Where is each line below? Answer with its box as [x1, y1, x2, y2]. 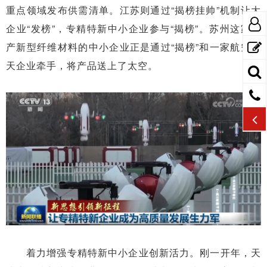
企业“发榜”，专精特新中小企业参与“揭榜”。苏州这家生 [6, 21, 261, 35]
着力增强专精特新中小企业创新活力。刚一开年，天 [26, 246, 261, 260]
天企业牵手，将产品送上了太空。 [6, 58, 158, 72]
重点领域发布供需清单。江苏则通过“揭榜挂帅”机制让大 [6, 2, 261, 17]
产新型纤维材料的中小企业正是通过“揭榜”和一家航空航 [6, 39, 261, 54]
